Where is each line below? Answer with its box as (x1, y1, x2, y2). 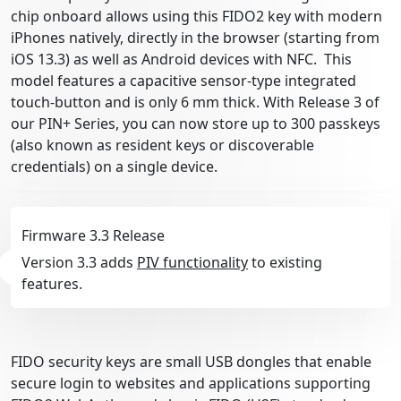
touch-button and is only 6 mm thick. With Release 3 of (11, 91, 380, 112)
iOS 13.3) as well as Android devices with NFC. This (11, 48, 352, 69)
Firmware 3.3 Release (21, 225, 165, 245)
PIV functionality (137, 252, 248, 272)
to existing (248, 252, 322, 272)
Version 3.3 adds (21, 252, 137, 272)
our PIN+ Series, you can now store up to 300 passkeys (11, 113, 380, 133)
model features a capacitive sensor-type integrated (11, 70, 356, 90)
